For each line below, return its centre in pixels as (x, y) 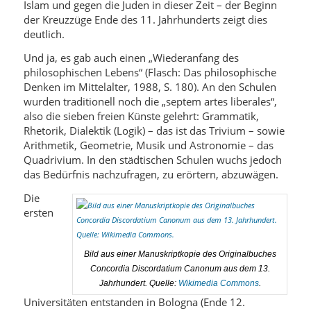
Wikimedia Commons (218, 283)
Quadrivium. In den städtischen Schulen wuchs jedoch (152, 160)
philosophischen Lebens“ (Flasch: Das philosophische (150, 72)
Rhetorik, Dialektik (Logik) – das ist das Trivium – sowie (154, 131)
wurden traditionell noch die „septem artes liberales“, (150, 101)
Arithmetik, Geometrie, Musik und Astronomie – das (148, 145)
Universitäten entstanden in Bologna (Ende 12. (134, 302)
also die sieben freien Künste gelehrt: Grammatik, (141, 116)
